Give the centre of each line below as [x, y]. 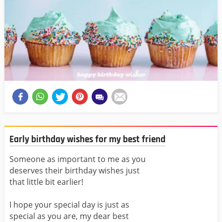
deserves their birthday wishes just [75, 171]
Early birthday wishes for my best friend [87, 139]
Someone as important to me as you [78, 159]
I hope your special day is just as [69, 205]
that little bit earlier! [46, 182]
